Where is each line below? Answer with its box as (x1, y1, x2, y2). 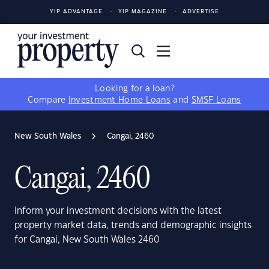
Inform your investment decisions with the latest (14, 207, 222, 216)
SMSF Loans (191, 96, 241, 104)
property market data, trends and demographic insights (14, 221, 252, 230)
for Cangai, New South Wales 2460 (14, 235, 160, 244)
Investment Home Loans (68, 96, 171, 104)
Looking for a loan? (95, 85, 174, 93)
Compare (28, 96, 68, 104)
